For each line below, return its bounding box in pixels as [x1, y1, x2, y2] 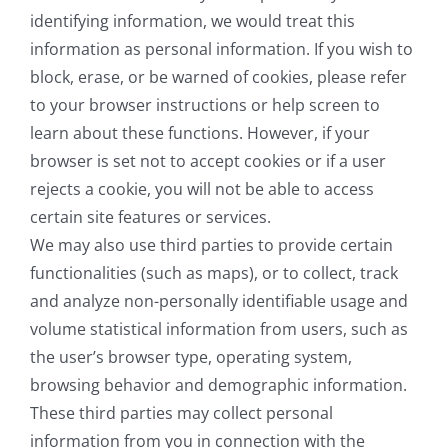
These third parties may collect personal [30, 402, 333, 425]
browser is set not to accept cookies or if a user [30, 150, 386, 173]
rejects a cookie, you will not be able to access [30, 178, 374, 201]
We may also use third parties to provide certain [30, 234, 393, 257]
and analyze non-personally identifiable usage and [30, 290, 408, 313]
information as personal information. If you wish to [30, 38, 413, 61]
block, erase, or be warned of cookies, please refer [30, 66, 407, 89]
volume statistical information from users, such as [30, 318, 408, 341]
